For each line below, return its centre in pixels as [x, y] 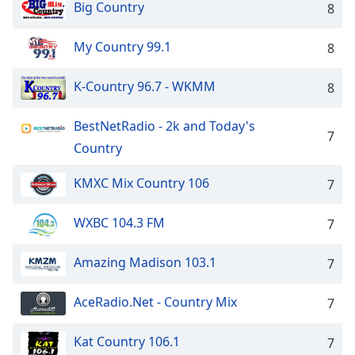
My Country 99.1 [122, 47]
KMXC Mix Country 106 [141, 183]
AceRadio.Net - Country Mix [155, 302]
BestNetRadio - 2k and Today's [164, 126]
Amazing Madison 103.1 [145, 263]
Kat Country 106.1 [127, 342]
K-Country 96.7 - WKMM [145, 87]
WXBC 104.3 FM [119, 223]
